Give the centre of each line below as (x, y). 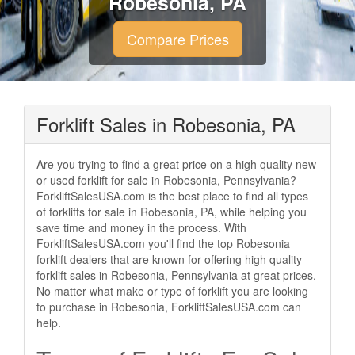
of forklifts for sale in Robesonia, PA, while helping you (172, 212)
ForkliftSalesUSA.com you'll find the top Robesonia (163, 243)
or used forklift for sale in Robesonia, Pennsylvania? (166, 180)
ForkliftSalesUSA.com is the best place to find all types (172, 196)
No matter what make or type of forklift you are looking (172, 291)
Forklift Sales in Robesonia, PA (166, 124)
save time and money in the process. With (141, 227)
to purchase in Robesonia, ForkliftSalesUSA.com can (169, 307)
